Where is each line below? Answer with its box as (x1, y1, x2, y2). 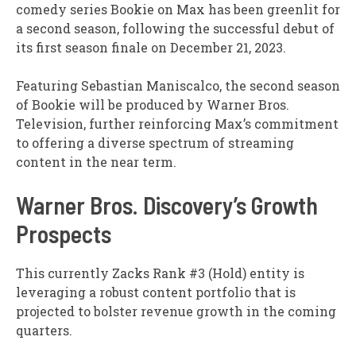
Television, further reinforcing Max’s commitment (16, 115, 339, 133)
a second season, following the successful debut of (16, 20, 335, 37)
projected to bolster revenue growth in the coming (16, 303, 336, 320)
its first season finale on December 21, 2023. (16, 39, 286, 56)
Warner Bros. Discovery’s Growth (16, 191, 318, 220)
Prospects (16, 219, 111, 249)
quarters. (16, 322, 72, 339)
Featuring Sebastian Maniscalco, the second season (16, 77, 340, 95)
